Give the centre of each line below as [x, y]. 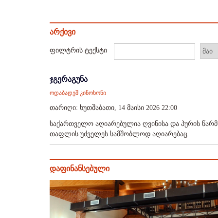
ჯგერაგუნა [69, 79]
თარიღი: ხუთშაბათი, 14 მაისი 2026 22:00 [113, 108]
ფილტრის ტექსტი [79, 50]
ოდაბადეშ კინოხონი [78, 93]
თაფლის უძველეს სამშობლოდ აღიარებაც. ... [123, 134]
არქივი [63, 32]
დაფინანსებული [80, 169]
